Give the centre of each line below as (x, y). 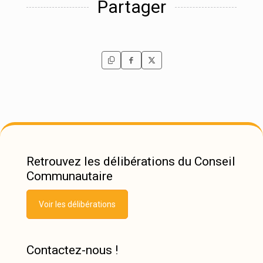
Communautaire (70, 176)
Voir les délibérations (77, 204)
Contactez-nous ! (72, 250)
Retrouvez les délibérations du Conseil (131, 161)
